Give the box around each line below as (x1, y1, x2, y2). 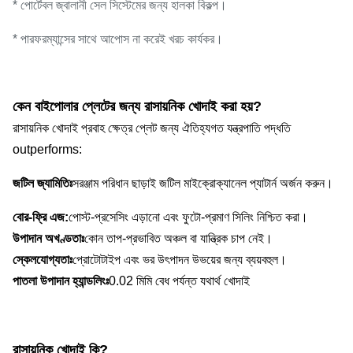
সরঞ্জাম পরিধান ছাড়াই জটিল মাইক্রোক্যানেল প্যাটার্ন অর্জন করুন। (72, 176, 333, 190)
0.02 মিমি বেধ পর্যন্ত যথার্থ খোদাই (109, 274, 250, 288)
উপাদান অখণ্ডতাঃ (13, 232, 84, 245)
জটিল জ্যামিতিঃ (13, 176, 72, 190)
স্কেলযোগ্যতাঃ (13, 253, 72, 266)
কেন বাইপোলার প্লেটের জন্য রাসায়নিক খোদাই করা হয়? (13, 98, 262, 114)
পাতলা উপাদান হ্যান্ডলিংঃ (13, 274, 109, 288)
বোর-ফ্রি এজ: (13, 210, 69, 224)
